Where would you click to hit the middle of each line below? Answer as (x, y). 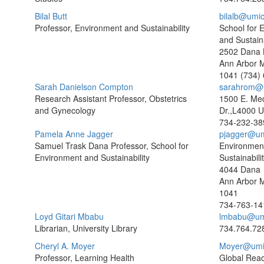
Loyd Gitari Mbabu (69, 216)
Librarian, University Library (86, 228)
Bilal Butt (51, 16)
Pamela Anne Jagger (74, 134)
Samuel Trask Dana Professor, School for (112, 146)
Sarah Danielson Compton (84, 87)
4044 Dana (240, 169)
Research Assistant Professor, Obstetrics (111, 98)
